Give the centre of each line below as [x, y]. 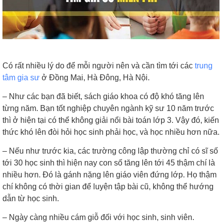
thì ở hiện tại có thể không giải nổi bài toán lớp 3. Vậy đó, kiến [111, 120]
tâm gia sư [21, 78]
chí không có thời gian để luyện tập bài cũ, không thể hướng [108, 187]
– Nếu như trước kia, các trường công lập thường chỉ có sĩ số [110, 151]
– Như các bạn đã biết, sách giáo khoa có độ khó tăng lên [103, 97]
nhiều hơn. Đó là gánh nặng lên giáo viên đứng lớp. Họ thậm [110, 175]
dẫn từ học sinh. [31, 199]
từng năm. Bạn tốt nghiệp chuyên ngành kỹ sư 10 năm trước [108, 109]
